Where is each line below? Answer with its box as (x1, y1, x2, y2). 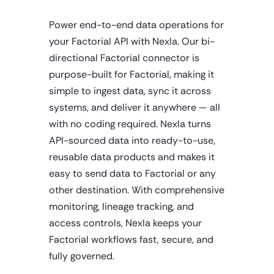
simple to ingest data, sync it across (49, 84, 211, 97)
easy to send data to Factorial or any (49, 167, 216, 180)
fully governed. (49, 250, 114, 262)
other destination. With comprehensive (49, 183, 224, 196)
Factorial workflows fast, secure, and (49, 233, 213, 246)
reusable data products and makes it (49, 150, 215, 163)
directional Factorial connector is (49, 51, 199, 64)
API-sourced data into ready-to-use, (49, 134, 215, 147)
